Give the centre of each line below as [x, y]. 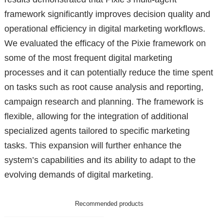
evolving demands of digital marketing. [79, 174]
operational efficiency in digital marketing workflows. [105, 28]
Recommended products [109, 203]
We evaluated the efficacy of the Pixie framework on [105, 43]
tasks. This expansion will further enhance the [93, 145]
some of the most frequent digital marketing [88, 58]
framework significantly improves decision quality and [107, 14]
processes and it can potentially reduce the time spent [109, 72]
